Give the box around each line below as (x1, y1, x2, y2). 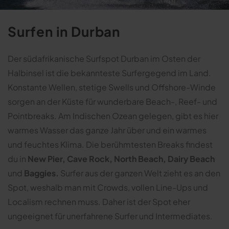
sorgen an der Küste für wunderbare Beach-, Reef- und (8, 96, 217, 107)
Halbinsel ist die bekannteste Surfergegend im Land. (8, 67, 211, 79)
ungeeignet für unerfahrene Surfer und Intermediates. (8, 211, 213, 222)
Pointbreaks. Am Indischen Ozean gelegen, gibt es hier (8, 110, 218, 122)
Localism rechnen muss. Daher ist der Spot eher (8, 196, 190, 208)
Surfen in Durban (8, 23, 120, 40)
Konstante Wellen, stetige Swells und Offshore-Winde (8, 82, 216, 93)
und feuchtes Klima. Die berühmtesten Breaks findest (8, 139, 213, 150)
